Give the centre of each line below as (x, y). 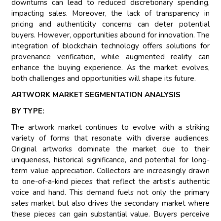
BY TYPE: (28, 111)
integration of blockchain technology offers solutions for (110, 46)
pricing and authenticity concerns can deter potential (110, 24)
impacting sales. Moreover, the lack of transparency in (110, 14)
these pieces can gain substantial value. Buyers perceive (110, 214)
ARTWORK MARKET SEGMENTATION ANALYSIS (96, 95)
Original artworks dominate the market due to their (110, 149)
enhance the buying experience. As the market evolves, (110, 68)
